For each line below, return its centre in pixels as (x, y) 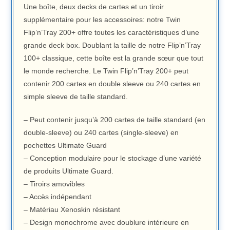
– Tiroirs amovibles (54, 184)
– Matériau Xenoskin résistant (72, 209)
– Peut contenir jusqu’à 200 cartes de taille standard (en (115, 119)
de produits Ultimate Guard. (69, 171)
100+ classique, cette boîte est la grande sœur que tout (114, 58)
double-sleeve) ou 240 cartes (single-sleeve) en (101, 132)
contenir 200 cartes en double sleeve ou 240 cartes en (112, 83)
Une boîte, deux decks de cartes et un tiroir (94, 6)
